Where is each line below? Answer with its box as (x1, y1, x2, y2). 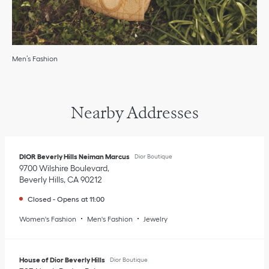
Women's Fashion (19, 214, 76, 223)
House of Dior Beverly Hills (19, 255, 105, 264)
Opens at (57, 195, 88, 203)
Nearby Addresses (70, 102, 199, 122)
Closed (28, 195, 51, 203)
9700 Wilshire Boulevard (19, 163, 107, 173)
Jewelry (144, 214, 168, 223)
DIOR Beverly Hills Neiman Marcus (19, 152, 130, 160)
